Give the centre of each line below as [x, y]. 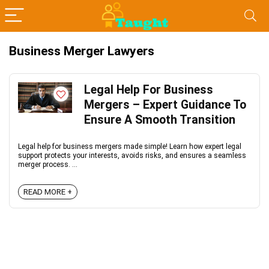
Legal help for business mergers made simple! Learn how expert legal [130, 147]
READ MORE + [48, 192]
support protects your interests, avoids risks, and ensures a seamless [132, 156]
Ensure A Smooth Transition [160, 120]
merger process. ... [48, 165]
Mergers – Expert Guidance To [165, 105]
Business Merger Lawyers [82, 51]
